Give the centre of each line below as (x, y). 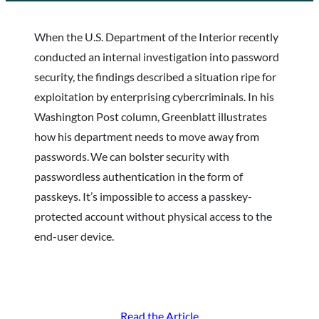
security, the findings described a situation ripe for (155, 76)
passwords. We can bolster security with (132, 156)
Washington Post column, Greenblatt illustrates (151, 116)
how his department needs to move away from (147, 136)
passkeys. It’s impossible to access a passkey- (143, 196)
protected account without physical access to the (153, 216)
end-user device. (75, 236)
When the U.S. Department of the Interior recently (156, 36)
